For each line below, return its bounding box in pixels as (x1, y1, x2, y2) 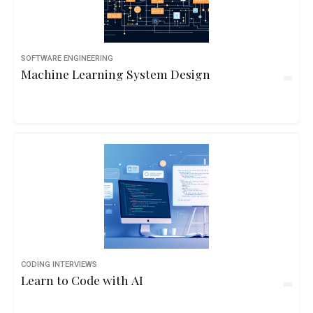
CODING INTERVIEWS (21, 260, 97, 269)
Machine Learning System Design (21, 66, 210, 82)
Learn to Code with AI (21, 272, 143, 288)
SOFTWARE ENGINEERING (21, 54, 113, 63)
